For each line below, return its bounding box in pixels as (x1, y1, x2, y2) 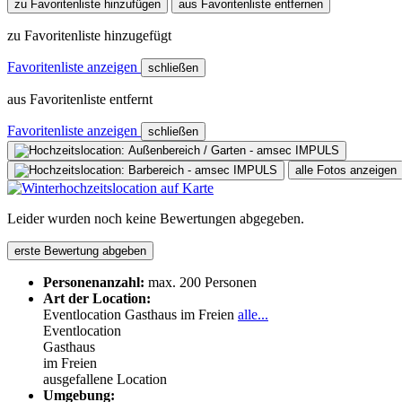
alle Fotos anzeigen (295, 162, 397, 177)
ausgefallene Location (43, 371, 167, 387)
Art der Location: (43, 290, 151, 306)
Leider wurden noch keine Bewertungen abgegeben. (7, 210, 304, 226)
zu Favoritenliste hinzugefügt (7, 27, 171, 43)
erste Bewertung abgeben (14, 243, 146, 258)
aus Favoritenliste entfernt (7, 91, 153, 107)
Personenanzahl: (43, 274, 144, 290)
